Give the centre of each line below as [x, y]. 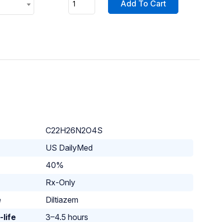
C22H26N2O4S [74, 131]
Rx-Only [61, 183]
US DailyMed [69, 148]
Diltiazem [62, 200]
